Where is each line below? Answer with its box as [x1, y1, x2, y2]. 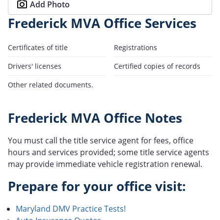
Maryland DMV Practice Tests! [16, 203, 126, 214]
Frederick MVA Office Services [8, 14, 196, 32]
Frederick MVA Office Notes [8, 109, 182, 127]
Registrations [114, 42, 157, 52]
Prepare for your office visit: [8, 177, 186, 195]
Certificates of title [8, 42, 68, 52]
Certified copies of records [114, 61, 200, 71]
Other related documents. [8, 80, 93, 89]
